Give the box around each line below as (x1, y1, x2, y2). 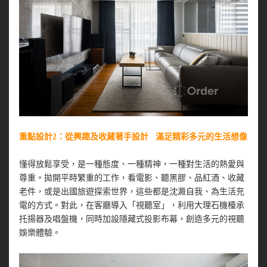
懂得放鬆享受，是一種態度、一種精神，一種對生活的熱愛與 (18, 160, 244, 169)
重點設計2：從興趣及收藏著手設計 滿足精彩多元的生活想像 (18, 132, 247, 142)
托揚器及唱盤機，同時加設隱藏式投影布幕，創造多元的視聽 (18, 215, 244, 224)
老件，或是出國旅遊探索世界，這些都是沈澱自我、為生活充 (18, 187, 244, 197)
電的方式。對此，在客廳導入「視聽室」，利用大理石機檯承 (18, 201, 244, 210)
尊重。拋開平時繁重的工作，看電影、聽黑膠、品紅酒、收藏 (18, 173, 244, 183)
